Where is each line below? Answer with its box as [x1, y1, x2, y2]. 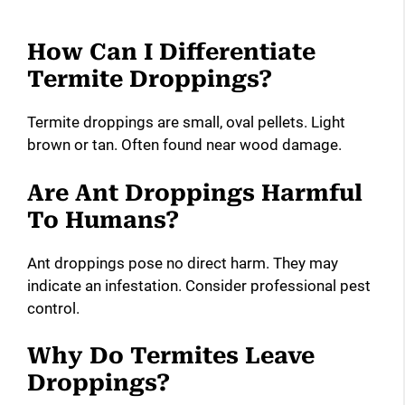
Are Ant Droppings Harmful [27, 179, 363, 206]
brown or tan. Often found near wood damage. [27, 136, 342, 155]
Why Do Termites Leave [27, 343, 315, 370]
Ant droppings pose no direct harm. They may [27, 253, 338, 272]
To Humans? [27, 206, 179, 233]
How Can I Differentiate [27, 39, 316, 66]
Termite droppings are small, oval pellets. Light [27, 113, 345, 132]
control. [27, 298, 80, 317]
